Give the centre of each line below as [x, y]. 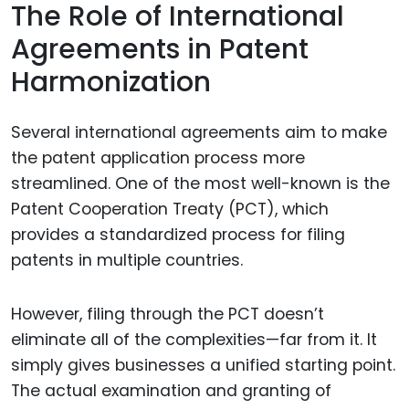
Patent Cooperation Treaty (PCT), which [170, 209]
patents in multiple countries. [127, 260]
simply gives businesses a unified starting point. [203, 365]
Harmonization [111, 83]
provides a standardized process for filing [178, 234]
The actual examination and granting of [171, 390]
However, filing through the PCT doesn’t [168, 314]
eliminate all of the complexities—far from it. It [194, 339]
